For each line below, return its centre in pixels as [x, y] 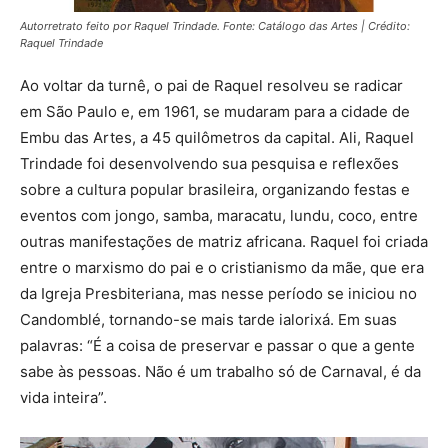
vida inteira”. [63, 397]
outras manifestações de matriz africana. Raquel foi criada [224, 241]
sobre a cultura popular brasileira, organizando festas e [215, 189]
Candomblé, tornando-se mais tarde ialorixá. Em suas [208, 319]
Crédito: [389, 25]
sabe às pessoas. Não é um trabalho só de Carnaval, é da [220, 371]
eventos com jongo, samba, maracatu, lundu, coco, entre [219, 215]
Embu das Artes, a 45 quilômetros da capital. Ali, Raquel [217, 137]
